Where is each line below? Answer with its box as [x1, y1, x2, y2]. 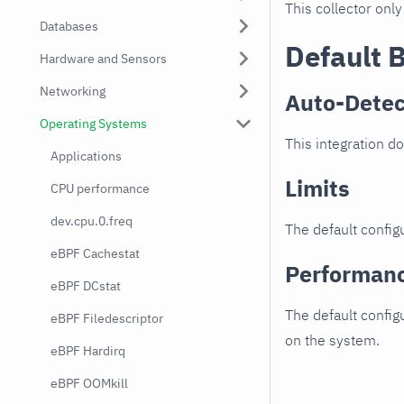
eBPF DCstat [50, 278, 121, 294]
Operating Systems [40, 115, 147, 132]
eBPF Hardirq [50, 343, 125, 359]
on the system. [285, 331, 380, 350]
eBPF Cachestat [50, 245, 140, 262]
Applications [50, 148, 122, 164]
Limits [285, 173, 350, 204]
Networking [40, 83, 106, 99]
